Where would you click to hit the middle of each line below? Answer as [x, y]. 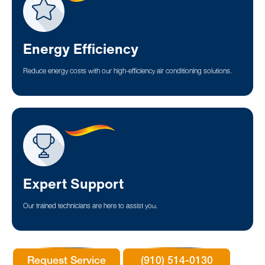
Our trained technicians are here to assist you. [91, 206]
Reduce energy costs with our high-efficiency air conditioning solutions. [128, 72]
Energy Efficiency [81, 48]
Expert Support [74, 184]
